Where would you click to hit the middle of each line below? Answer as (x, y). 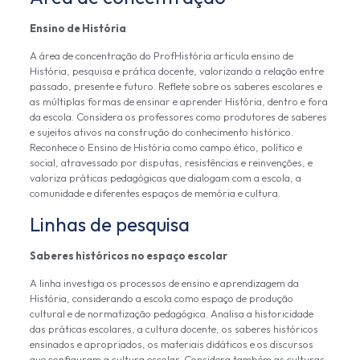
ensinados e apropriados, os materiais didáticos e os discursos (171, 344)
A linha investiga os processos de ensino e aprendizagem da (164, 283)
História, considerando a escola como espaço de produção (161, 298)
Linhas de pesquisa (109, 224)
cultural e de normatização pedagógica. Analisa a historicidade (171, 313)
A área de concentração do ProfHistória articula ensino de (161, 55)
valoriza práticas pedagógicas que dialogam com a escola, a (165, 178)
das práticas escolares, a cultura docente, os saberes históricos (174, 329)
